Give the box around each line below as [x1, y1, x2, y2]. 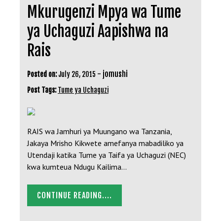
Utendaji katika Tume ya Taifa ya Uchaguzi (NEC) [27, 149, 186, 160]
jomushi [103, 69, 128, 79]
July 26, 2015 [58, 70, 96, 78]
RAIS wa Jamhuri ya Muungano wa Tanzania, [27, 126, 172, 136]
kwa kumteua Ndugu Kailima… [27, 161, 127, 172]
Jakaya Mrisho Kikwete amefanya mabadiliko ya [27, 138, 184, 148]
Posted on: [27, 70, 57, 78]
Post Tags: [27, 85, 58, 94]
